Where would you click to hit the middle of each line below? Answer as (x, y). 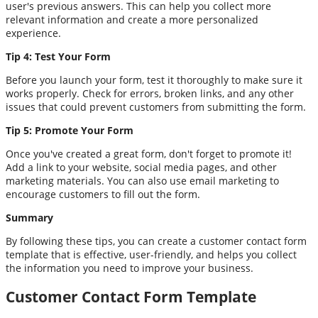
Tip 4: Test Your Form (58, 56)
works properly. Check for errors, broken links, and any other (150, 93)
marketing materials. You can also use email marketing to (142, 180)
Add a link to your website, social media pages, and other (141, 167)
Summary (29, 217)
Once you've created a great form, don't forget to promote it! (149, 153)
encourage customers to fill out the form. (103, 194)
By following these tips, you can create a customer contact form (156, 241)
